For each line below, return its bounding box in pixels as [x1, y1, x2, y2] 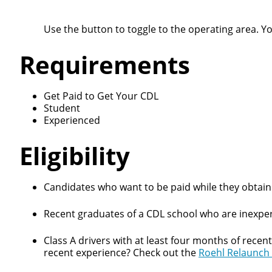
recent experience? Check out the [44, 246, 199, 259]
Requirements [19, 48, 190, 81]
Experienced [44, 114, 100, 127]
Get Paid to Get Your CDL [44, 89, 158, 103]
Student [44, 101, 80, 115]
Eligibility [19, 139, 130, 172]
